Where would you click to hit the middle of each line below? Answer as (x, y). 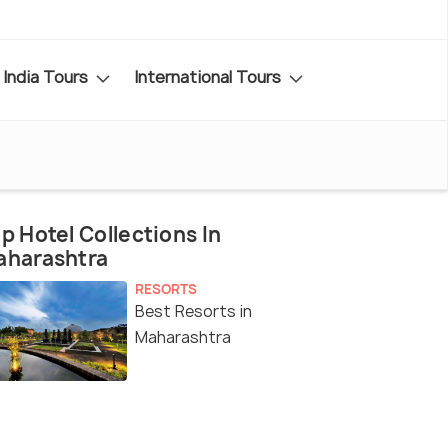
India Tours (47, 76)
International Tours (209, 76)
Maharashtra (183, 338)
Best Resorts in (193, 312)
